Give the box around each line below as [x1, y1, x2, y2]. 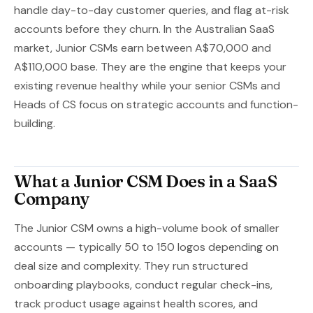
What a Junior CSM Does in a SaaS [14, 171, 277, 191]
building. [14, 116, 55, 131]
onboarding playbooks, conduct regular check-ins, [14, 277, 272, 292]
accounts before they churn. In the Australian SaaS [14, 22, 275, 36]
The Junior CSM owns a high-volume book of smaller [14, 221, 279, 235]
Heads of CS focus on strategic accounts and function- [14, 97, 298, 112]
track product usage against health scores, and [14, 296, 258, 311]
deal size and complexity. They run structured [14, 259, 248, 273]
